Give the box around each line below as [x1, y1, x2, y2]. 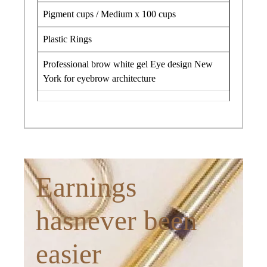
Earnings [36, 171, 136, 203]
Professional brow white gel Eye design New [43, 58, 213, 69]
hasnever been [36, 204, 197, 236]
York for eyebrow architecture [43, 73, 156, 83]
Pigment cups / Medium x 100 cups [43, 8, 176, 19]
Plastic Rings [43, 33, 92, 44]
